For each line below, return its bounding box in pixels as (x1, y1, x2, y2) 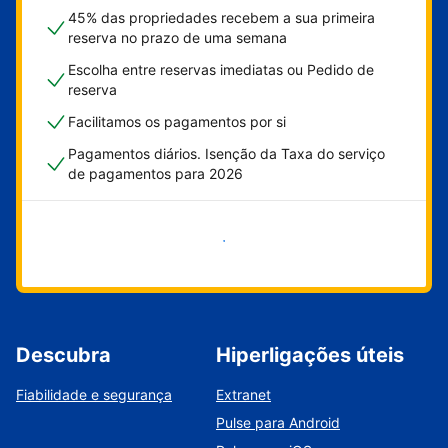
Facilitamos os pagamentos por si (68, 113, 286, 130)
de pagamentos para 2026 (68, 165, 243, 182)
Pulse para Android (216, 414, 340, 431)
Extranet (216, 386, 271, 403)
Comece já (169, 232, 239, 249)
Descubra (16, 343, 111, 367)
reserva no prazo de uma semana (68, 29, 287, 46)
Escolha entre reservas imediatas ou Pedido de (68, 61, 374, 78)
